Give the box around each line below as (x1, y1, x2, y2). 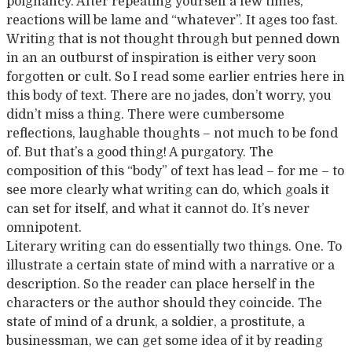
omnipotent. (6, 221, 82, 235)
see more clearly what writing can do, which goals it (6, 183, 329, 197)
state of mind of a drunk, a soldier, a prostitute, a (6, 315, 305, 329)
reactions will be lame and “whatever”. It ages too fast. (6, 13, 338, 27)
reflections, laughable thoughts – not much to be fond (6, 126, 338, 141)
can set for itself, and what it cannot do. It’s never (6, 202, 310, 216)
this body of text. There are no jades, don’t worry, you (6, 89, 332, 103)
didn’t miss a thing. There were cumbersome (6, 108, 284, 122)
